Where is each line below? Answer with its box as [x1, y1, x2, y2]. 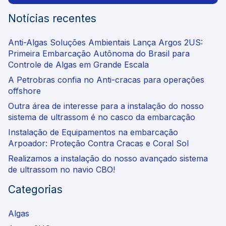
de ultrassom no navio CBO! [8, 164, 118, 175]
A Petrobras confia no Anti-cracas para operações [8, 74, 204, 85]
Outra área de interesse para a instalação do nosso [8, 100, 204, 111]
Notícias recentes [8, 12, 96, 25]
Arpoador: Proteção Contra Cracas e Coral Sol [8, 138, 189, 148]
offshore [8, 85, 41, 96]
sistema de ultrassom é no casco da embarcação [8, 111, 195, 122]
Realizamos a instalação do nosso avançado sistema [8, 153, 208, 163]
